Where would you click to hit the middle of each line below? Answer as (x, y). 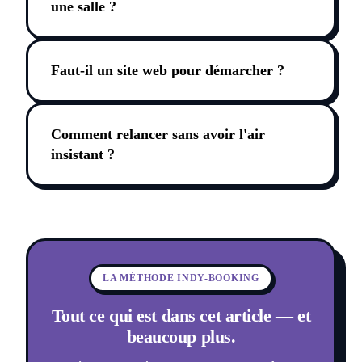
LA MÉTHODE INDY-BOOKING (181, 278)
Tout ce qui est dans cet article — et (181, 316)
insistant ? (83, 155)
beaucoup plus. (181, 337)
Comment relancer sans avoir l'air (158, 135)
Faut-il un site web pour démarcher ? (168, 71)
